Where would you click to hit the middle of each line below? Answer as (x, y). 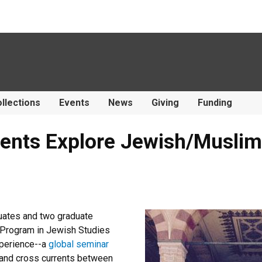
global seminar (79, 244)
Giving (165, 103)
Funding (215, 103)
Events (74, 103)
